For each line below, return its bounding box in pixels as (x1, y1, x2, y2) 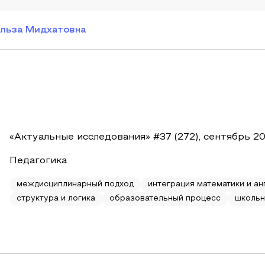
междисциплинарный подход (17, 181, 134, 188)
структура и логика (17, 195, 95, 202)
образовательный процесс (109, 195, 221, 202)
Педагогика (9, 157, 67, 165)
